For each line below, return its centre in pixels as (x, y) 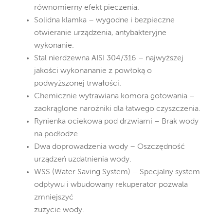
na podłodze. (57, 134)
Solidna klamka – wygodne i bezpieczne (104, 20)
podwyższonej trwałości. (78, 83)
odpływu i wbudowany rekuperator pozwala (111, 185)
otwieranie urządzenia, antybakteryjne (100, 33)
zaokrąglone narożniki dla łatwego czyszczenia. (117, 109)
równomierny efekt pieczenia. (87, 8)
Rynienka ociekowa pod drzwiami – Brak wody (116, 121)
